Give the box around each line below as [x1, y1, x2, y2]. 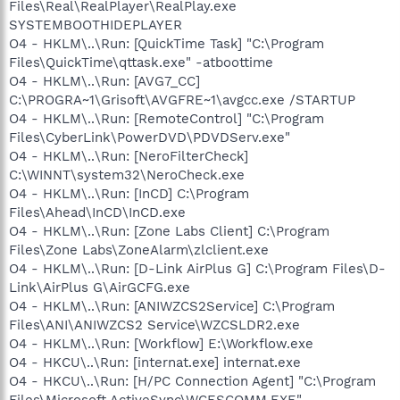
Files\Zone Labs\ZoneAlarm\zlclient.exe [9, 241, 269, 258]
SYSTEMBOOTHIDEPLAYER [9, 16, 182, 33]
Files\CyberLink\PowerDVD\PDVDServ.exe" [9, 129, 290, 146]
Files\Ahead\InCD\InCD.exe [9, 204, 186, 221]
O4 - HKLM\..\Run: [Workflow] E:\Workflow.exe [9, 335, 313, 352]
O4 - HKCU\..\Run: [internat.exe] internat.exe [9, 354, 301, 371]
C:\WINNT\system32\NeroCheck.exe [9, 166, 245, 183]
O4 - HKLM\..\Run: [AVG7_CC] [9, 72, 200, 89]
